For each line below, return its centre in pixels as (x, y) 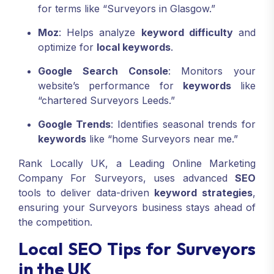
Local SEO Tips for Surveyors (137, 249)
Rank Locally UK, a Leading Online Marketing (137, 164)
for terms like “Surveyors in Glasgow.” (127, 9)
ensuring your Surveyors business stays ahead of (137, 208)
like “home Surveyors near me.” (162, 139)
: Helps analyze (100, 33)
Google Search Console (103, 71)
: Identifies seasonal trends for (183, 124)
